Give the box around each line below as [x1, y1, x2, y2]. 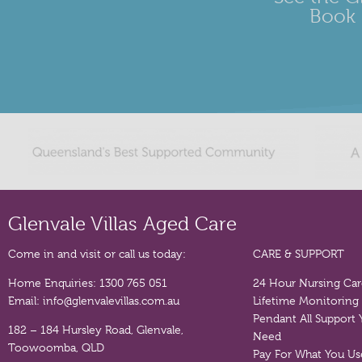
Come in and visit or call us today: [8, 247, 186, 261]
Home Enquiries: [8, 276, 99, 290]
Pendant [253, 312, 297, 326]
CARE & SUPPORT [253, 247, 345, 261]
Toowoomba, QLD [8, 341, 104, 355]
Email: [8, 294, 43, 308]
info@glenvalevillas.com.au [43, 294, 179, 308]
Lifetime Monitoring [253, 294, 360, 308]
